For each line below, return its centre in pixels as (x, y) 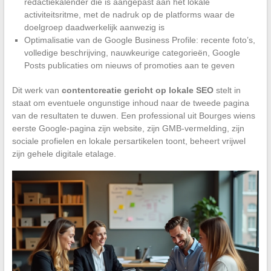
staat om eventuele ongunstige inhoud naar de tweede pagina (130, 103)
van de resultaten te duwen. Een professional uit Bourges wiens (133, 116)
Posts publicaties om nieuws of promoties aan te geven (129, 66)
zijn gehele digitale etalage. (64, 154)
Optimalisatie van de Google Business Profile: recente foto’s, (139, 40)
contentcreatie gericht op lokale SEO (137, 90)
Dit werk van (37, 90)
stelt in (227, 90)
